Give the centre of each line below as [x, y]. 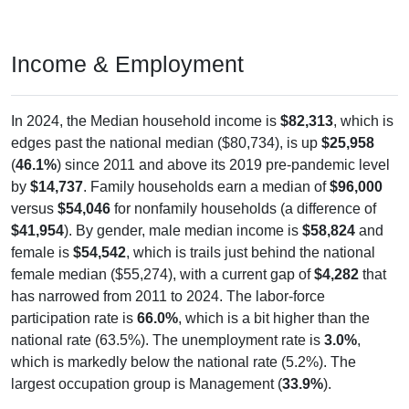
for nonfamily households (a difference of [243, 208]
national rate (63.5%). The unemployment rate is [168, 340]
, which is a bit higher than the [274, 318]
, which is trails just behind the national [251, 252]
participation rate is [74, 318]
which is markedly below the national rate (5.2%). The [184, 362]
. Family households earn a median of [206, 186]
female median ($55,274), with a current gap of [163, 274]
